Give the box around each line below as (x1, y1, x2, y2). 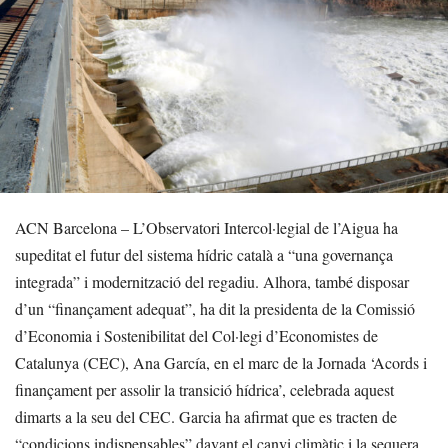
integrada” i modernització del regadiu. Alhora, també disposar (15, 270, 409, 292)
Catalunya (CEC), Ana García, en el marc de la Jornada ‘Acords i (15, 351, 427, 373)
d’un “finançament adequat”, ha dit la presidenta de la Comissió (15, 297, 415, 319)
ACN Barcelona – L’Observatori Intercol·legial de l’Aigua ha (15, 216, 398, 238)
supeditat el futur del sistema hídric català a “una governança (15, 243, 393, 265)
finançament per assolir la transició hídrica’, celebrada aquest (15, 378, 394, 400)
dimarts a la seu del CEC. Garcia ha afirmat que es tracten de (15, 405, 397, 427)
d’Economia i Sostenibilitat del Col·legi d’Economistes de (15, 324, 378, 346)
